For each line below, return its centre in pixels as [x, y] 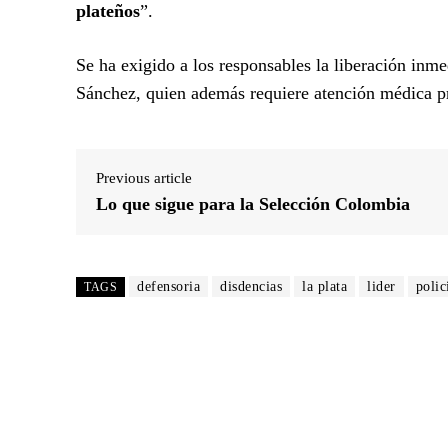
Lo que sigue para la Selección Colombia [253, 203]
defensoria [168, 286]
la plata [324, 286]
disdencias [251, 286]
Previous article [144, 177]
